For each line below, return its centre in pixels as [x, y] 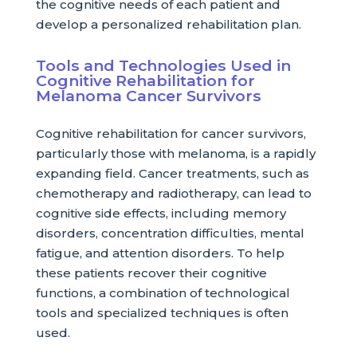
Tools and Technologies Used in [163, 65]
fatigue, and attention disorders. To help [160, 253]
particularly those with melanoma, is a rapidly [175, 153]
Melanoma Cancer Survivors [148, 96]
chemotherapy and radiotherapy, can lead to [173, 193]
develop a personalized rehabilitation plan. [168, 24]
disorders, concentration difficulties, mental [170, 233]
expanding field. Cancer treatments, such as [172, 173]
